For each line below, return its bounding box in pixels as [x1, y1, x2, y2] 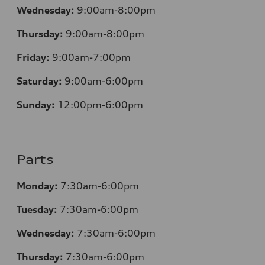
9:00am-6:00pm [64, 75, 143, 88]
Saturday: [17, 75, 62, 88]
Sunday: [17, 99, 57, 111]
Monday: [17, 180, 58, 192]
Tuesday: [17, 203, 57, 216]
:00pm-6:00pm [70, 99, 143, 111]
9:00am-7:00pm [52, 51, 131, 64]
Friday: [17, 51, 50, 64]
